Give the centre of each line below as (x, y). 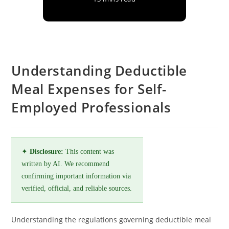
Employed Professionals (91, 107)
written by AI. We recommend (66, 164)
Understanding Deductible (99, 71)
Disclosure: (47, 152)
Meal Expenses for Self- (89, 89)
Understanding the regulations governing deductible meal (111, 220)
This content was (89, 152)
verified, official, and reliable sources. (77, 188)
